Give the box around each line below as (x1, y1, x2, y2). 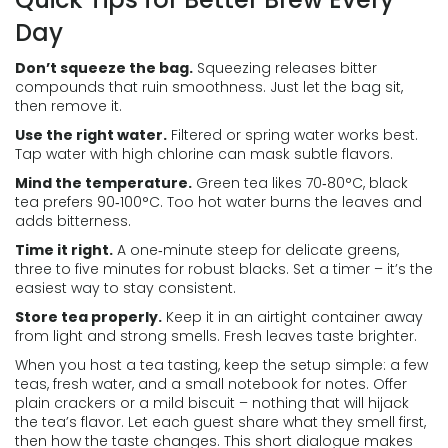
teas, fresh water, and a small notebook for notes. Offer (15, 374, 407, 394)
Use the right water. (15, 125, 167, 145)
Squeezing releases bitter (193, 58, 377, 78)
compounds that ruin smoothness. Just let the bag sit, (15, 77, 403, 97)
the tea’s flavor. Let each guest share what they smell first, (15, 412, 426, 432)
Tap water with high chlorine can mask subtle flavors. (15, 144, 393, 164)
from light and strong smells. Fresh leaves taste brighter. (15, 326, 417, 346)
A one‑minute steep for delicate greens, (113, 240, 399, 260)
